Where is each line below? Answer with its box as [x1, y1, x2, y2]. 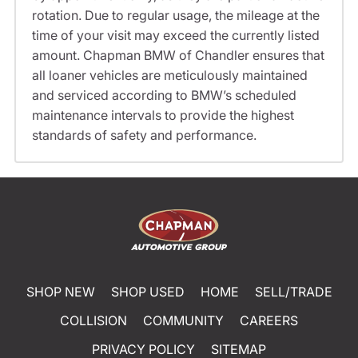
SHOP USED [110, 283, 185, 300]
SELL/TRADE [254, 283, 332, 300]
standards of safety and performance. [31, 127, 257, 144]
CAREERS [240, 312, 298, 328]
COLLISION [60, 312, 127, 328]
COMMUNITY [143, 312, 224, 328]
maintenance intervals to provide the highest [31, 107, 294, 124]
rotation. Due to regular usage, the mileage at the [31, 7, 320, 24]
